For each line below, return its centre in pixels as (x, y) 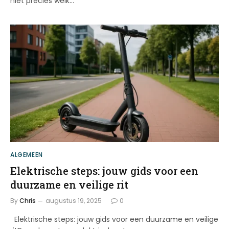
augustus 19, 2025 (74, 200)
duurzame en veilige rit (69, 184)
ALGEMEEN (27, 154)
